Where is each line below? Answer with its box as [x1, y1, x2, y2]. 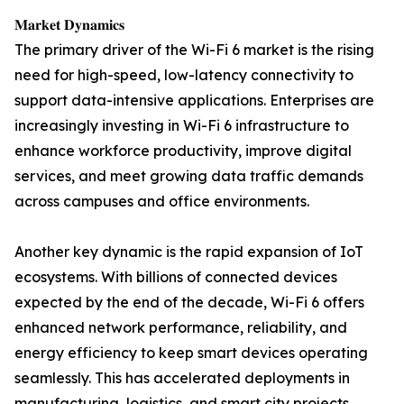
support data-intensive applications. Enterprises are [14, 91, 374, 110]
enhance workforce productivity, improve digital [14, 142, 352, 161]
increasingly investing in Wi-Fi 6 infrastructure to [14, 116, 349, 135]
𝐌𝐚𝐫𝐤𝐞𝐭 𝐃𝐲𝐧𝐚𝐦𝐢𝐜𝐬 [14, 15, 124, 34]
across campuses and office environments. [14, 192, 309, 211]
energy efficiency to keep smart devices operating [14, 344, 368, 363]
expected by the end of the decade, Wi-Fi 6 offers [14, 293, 364, 312]
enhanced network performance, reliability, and [14, 318, 347, 337]
